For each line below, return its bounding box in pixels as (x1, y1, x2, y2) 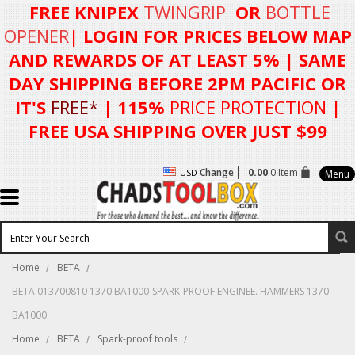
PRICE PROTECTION (169, 95, 326, 119)
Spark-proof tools (97, 332, 177, 345)
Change (200, 166, 234, 179)
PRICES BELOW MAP (177, 24, 352, 48)
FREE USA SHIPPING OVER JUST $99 (28, 119, 327, 143)
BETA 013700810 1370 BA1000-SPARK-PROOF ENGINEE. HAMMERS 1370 (12, 284, 329, 298)
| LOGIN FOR (68, 24, 178, 48)
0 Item (270, 166, 298, 179)
